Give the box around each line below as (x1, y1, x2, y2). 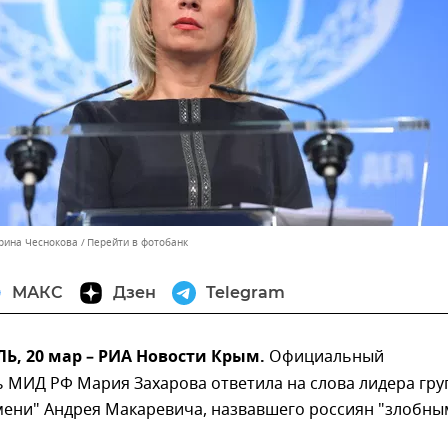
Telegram (206, 283, 285, 302)
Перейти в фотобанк (87, 235, 188, 250)
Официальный (269, 345, 384, 369)
